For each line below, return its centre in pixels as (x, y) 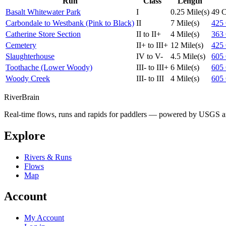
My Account (44, 218)
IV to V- (150, 56)
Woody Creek (28, 78)
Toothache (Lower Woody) (49, 67)
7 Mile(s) (185, 23)
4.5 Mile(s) (188, 56)
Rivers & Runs (48, 157)
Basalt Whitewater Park (43, 12)
